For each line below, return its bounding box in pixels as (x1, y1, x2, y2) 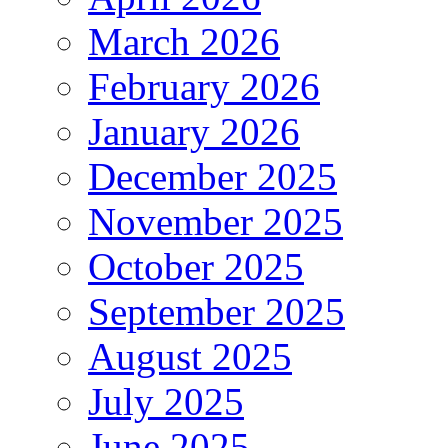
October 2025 (88, 244, 304, 288)
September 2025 (88, 289, 345, 333)
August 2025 (88, 334, 292, 378)
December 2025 (88, 154, 337, 198)
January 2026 (88, 109, 300, 153)
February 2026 (88, 64, 320, 108)
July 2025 (88, 379, 244, 423)
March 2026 (88, 19, 280, 63)
